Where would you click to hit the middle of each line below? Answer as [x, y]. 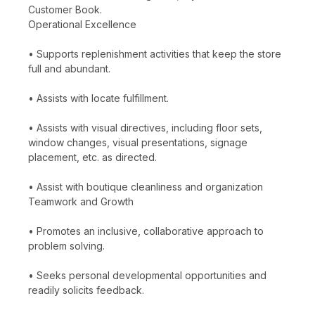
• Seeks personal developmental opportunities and [147, 275]
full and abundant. [69, 68]
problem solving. [66, 245]
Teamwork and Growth [81, 201]
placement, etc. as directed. [92, 157]
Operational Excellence [82, 24]
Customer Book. [65, 9]
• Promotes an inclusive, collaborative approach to [146, 231]
